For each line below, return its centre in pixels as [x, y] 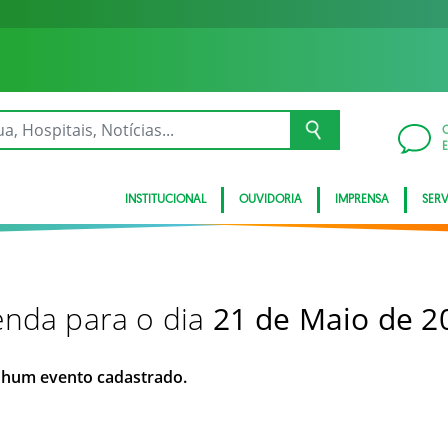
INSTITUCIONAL [165, 200]
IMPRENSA [362, 200]
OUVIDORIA [270, 200]
